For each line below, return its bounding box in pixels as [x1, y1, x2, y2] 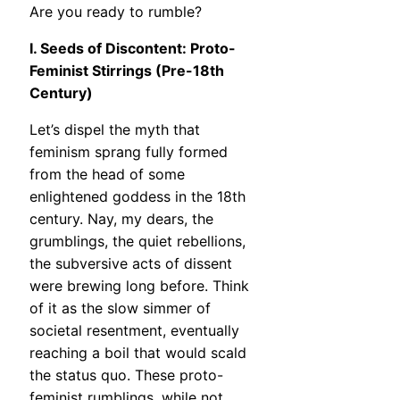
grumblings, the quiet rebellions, [29, 232, 246, 251]
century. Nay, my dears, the [29, 210, 213, 229]
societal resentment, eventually [29, 321, 239, 340]
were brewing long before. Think [29, 277, 249, 296]
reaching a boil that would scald [29, 344, 246, 362]
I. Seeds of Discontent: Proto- [29, 39, 236, 58]
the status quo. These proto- [29, 366, 223, 385]
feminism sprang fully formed [29, 143, 228, 162]
